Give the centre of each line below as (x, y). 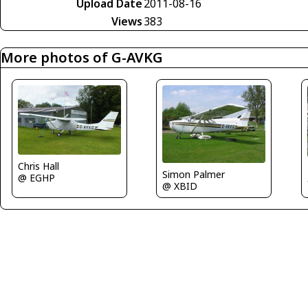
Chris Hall (38, 166)
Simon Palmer (194, 174)
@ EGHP (36, 177)
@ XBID (180, 186)
